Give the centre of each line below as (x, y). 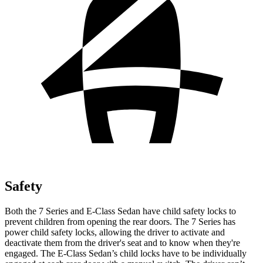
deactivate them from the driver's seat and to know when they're (122, 242)
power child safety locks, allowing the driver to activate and (115, 232)
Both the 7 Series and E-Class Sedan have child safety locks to (120, 211)
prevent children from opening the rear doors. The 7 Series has (120, 221)
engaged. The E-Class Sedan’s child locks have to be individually (126, 253)
